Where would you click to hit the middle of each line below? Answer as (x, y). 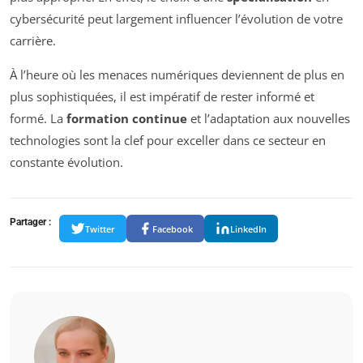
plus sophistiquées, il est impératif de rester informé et (162, 97)
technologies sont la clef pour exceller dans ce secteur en (168, 141)
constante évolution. (66, 162)
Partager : (30, 222)
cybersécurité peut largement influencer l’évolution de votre (176, 19)
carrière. (33, 41)
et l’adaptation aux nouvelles (269, 119)
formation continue (127, 119)
